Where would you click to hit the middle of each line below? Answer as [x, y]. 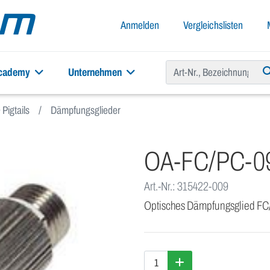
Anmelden [140, 25]
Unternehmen [96, 72]
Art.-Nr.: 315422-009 [186, 186]
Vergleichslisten [213, 25]
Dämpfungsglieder [86, 110]
